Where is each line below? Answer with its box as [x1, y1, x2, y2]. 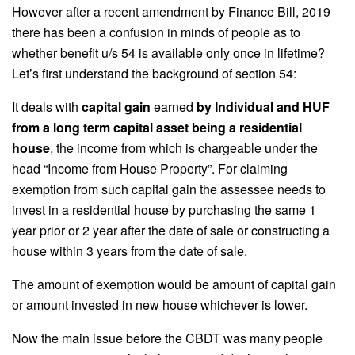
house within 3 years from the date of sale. [12, 242, 247, 261]
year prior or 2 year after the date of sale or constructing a [12, 221, 330, 240]
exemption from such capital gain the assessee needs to [12, 180, 326, 199]
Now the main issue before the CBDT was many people [12, 329, 323, 348]
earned [151, 97, 197, 116]
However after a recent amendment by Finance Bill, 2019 [12, 2, 330, 21]
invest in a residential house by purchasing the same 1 [12, 200, 316, 219]
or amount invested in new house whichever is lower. [12, 296, 307, 315]
